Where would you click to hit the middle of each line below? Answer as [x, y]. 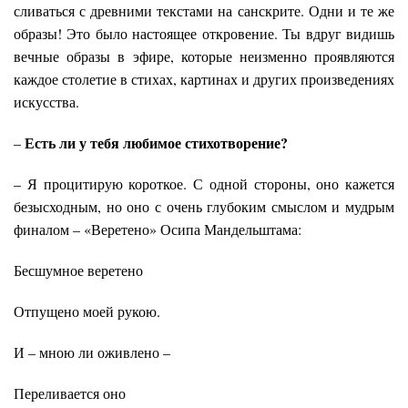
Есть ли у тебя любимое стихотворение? [156, 143]
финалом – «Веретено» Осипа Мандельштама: [158, 229]
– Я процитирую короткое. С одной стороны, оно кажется [204, 184]
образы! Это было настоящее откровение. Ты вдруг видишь [204, 34]
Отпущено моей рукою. [87, 311]
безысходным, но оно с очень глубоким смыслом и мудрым [204, 207]
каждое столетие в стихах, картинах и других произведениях [204, 79]
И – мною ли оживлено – [92, 352]
